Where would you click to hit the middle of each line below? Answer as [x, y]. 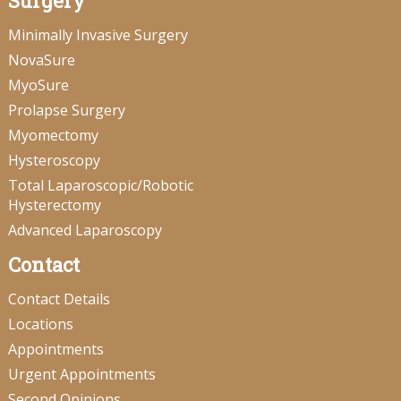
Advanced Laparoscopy [85, 230]
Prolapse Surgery [66, 111]
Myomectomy [53, 136]
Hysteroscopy [54, 161]
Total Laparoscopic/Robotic [100, 186]
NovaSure [41, 60]
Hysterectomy [54, 205]
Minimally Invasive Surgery [98, 35]
